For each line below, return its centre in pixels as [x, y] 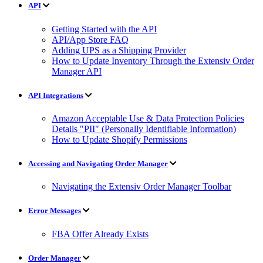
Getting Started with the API [104, 29]
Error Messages [55, 211]
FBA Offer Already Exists [100, 234]
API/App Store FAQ [90, 39]
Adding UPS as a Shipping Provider [119, 50]
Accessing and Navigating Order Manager [98, 164]
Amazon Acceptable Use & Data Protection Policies [148, 118]
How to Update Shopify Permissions [119, 139]
